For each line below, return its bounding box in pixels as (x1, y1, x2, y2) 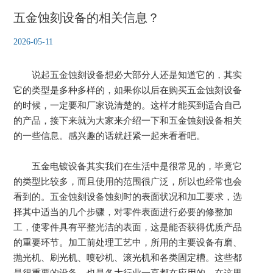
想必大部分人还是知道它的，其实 (105, 69, 243, 80)
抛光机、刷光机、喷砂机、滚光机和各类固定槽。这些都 (13, 252, 243, 263)
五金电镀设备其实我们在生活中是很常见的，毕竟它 (13, 161, 243, 171)
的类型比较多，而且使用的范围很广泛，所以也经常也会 (13, 176, 243, 186)
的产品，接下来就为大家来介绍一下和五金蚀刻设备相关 (13, 115, 243, 126)
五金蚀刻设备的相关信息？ (13, 10, 160, 24)
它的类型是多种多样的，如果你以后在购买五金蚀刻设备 (13, 85, 243, 95)
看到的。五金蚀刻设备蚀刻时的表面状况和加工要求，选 (13, 191, 243, 202)
